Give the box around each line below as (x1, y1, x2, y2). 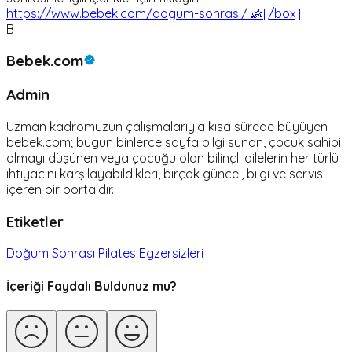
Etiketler (6, 211, 64, 231)
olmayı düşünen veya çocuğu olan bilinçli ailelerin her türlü (6, 149, 339, 166)
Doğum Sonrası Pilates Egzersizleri (6, 245, 203, 262)
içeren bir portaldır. (6, 181, 114, 197)
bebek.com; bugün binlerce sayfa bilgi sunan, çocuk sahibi (6, 134, 341, 150)
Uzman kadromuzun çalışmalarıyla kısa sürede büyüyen (6, 118, 328, 134)
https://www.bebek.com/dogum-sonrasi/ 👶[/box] (6, 5, 301, 21)
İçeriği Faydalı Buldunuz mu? (6, 277, 177, 294)
